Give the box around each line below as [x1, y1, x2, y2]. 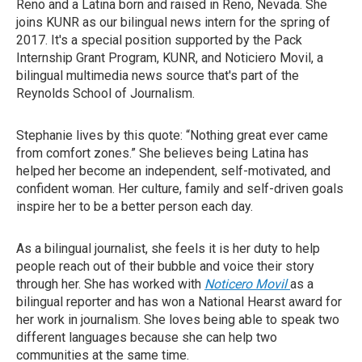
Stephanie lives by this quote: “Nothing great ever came [16, 128, 328, 143]
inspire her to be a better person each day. [16, 199, 253, 214]
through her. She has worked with [16, 276, 204, 292]
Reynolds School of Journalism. [16, 86, 195, 101]
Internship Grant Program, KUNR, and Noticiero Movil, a [16, 50, 323, 65]
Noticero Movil [204, 276, 290, 292]
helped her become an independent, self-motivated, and [16, 163, 330, 179]
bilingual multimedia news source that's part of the [16, 68, 299, 83]
